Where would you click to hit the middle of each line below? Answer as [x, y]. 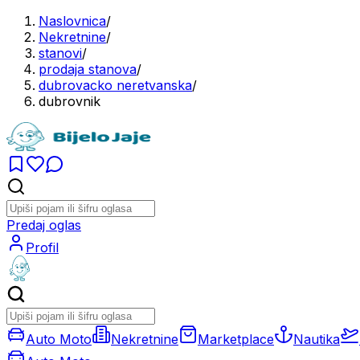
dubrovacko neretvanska [115, 85]
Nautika [317, 339]
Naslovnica [72, 21]
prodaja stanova [88, 69]
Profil [42, 247]
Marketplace [236, 339]
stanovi [60, 53]
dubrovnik [70, 101]
